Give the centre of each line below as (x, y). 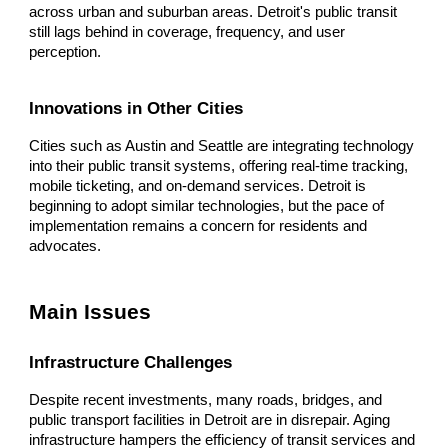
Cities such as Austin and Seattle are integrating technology (222, 145)
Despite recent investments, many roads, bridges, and (206, 399)
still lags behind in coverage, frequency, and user (187, 32)
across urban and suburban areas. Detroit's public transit (213, 12)
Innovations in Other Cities (136, 107)
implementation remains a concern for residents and (198, 225)
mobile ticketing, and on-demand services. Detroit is (198, 185)
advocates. (65, 245)
